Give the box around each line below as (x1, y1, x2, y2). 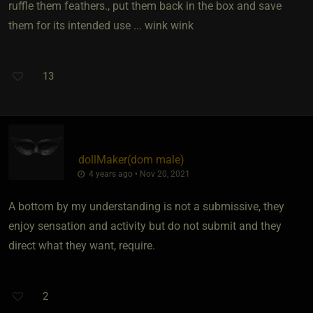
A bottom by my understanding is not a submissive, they (8, 199, 284, 213)
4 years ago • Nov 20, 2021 (86, 168, 190, 179)
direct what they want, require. (8, 238, 155, 252)
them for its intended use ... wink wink (8, 18, 194, 32)
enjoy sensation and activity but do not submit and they (8, 219, 282, 233)
